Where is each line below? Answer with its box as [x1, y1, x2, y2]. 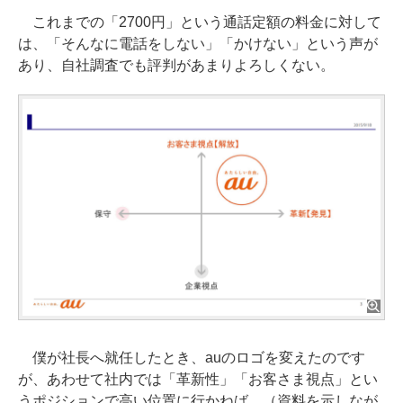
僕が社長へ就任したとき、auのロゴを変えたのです [18, 350, 365, 366]
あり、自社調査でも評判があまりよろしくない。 [18, 57, 335, 73]
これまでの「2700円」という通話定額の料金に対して [18, 13, 381, 30]
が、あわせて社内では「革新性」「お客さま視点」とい [18, 372, 378, 388]
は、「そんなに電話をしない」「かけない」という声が [18, 35, 378, 51]
